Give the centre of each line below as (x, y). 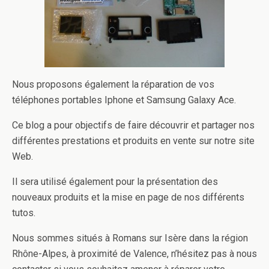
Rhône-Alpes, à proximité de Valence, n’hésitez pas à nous (134, 254)
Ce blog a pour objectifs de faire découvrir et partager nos (133, 125)
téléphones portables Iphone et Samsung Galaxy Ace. (124, 100)
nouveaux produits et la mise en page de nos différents (128, 197)
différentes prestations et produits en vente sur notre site (133, 141)
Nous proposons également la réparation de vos (113, 84)
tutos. (24, 213)
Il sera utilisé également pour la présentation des (115, 182)
